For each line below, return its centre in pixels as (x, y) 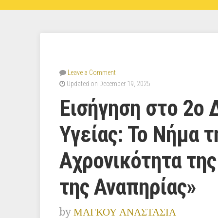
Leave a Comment (92, 73)
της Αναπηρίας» (128, 187)
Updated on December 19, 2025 (108, 84)
